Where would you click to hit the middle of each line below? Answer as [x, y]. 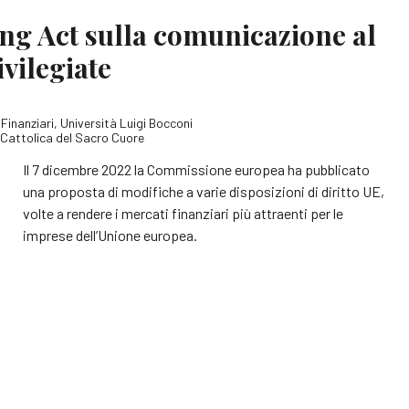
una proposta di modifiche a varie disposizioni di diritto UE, [204, 192]
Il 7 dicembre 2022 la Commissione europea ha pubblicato [197, 170]
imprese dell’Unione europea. [110, 236]
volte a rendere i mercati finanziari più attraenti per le [184, 214]
